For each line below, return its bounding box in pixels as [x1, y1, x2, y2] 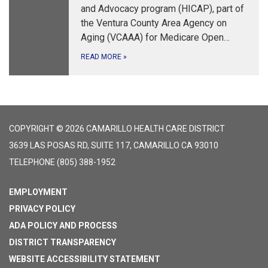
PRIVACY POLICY [9, 204, 75, 214]
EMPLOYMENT [9, 187, 68, 197]
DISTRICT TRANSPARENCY [9, 237, 116, 248]
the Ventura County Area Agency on [81, 17, 227, 29]
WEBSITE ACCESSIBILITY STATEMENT [9, 254, 160, 264]
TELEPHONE [9, 157, 55, 167]
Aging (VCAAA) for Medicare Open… [81, 32, 230, 44]
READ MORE [81, 53, 123, 62]
